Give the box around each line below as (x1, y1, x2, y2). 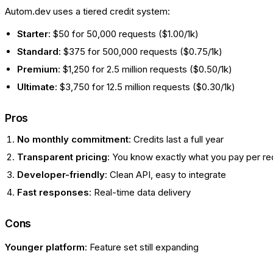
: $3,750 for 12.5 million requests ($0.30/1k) (55, 81, 235, 93)
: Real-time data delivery (89, 186, 191, 199)
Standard (17, 46, 58, 58)
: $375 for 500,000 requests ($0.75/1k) (58, 46, 222, 58)
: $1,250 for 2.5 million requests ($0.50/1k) (58, 63, 232, 76)
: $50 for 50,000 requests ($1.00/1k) (48, 28, 199, 40)
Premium (17, 63, 58, 76)
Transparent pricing (17, 151, 107, 163)
